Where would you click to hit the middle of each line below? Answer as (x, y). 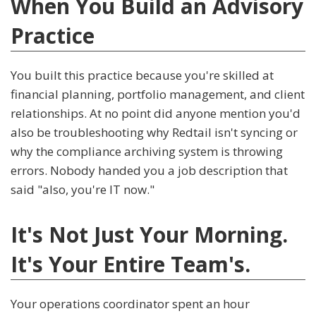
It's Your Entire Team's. (130, 265)
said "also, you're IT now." (83, 190)
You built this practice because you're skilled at (142, 75)
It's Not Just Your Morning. (149, 235)
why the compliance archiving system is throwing (147, 152)
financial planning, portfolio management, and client (158, 95)
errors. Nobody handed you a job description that (149, 171)
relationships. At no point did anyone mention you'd (156, 114)
